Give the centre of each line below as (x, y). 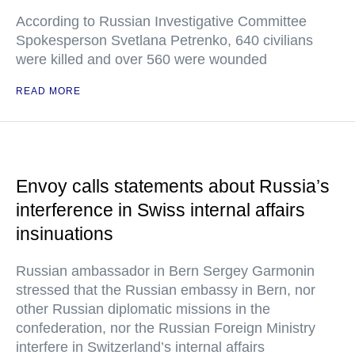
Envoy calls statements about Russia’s (173, 187)
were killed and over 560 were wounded (141, 60)
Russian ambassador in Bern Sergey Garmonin (165, 271)
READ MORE (48, 92)
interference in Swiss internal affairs (160, 210)
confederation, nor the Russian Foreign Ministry (166, 328)
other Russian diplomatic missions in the (143, 309)
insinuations (65, 234)
